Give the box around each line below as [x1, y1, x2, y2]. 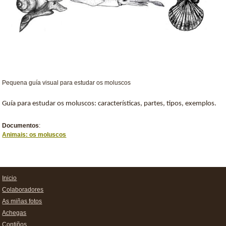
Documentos [2, 122, 39, 129]
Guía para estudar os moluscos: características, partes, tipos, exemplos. [2, 100, 217, 107]
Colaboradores [2, 186, 44, 193]
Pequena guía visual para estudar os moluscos [2, 79, 131, 86]
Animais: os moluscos [2, 131, 67, 138]
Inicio [2, 175, 17, 182]
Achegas [2, 209, 27, 216]
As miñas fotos [2, 198, 42, 205]
